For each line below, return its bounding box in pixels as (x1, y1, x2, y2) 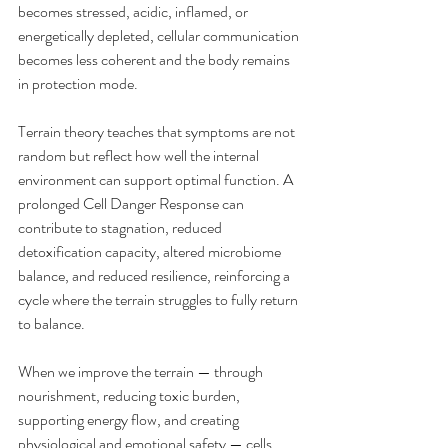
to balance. (18, 312, 85, 335)
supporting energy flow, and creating (18, 408, 242, 431)
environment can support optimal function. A (18, 168, 296, 191)
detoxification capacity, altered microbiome (18, 240, 284, 263)
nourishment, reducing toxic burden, (18, 384, 243, 407)
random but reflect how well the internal (18, 144, 262, 167)
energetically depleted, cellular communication (18, 24, 302, 47)
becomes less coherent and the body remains (18, 48, 293, 71)
